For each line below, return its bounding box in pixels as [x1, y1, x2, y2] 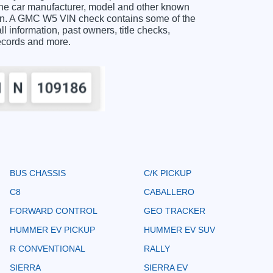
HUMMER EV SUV [144, 224, 215, 235]
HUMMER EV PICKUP [10, 224, 95, 235]
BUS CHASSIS [10, 168, 66, 178]
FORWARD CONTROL [10, 205, 97, 216]
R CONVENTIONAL [10, 243, 85, 253]
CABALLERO [144, 186, 194, 197]
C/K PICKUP [144, 168, 191, 178]
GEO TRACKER [144, 205, 205, 216]
